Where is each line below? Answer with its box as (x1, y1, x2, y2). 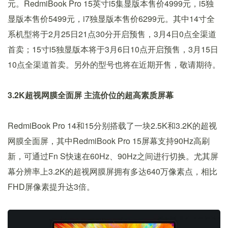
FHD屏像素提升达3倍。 (8, 181, 95, 193)
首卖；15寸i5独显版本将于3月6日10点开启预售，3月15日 (8, 43, 218, 55)
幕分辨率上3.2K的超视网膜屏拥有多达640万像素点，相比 (8, 165, 217, 178)
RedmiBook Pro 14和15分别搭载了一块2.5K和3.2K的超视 (8, 120, 217, 132)
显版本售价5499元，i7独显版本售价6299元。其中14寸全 (8, 13, 215, 25)
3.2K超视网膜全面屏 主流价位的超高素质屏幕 (8, 89, 174, 101)
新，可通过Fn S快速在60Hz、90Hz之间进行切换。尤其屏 (8, 150, 218, 162)
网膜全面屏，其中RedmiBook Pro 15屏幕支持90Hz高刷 (8, 135, 210, 147)
